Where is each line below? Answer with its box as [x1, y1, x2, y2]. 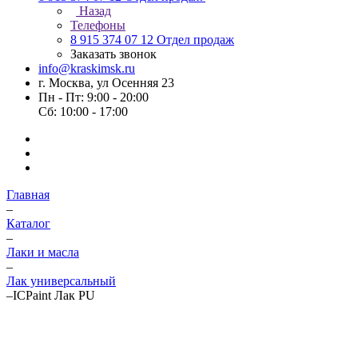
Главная [6, 188, 50, 201]
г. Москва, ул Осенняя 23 [38, 76, 174, 89]
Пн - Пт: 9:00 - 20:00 [38, 90, 149, 104]
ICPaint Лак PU [13, 288, 95, 302]
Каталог [6, 217, 50, 230]
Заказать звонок [70, 47, 157, 61]
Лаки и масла [6, 245, 79, 259]
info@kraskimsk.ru [38, 62, 135, 75]
